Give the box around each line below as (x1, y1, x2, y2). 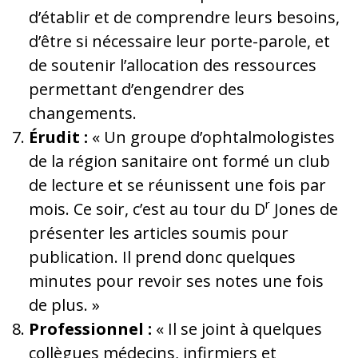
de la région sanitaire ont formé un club (29, 149, 330, 172)
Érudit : (29, 125, 88, 148)
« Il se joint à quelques (152, 317, 322, 340)
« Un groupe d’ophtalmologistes (88, 125, 335, 148)
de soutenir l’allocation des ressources (29, 54, 316, 76)
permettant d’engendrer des (29, 78, 245, 100)
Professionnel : (29, 317, 152, 340)
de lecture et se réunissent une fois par (29, 173, 326, 196)
